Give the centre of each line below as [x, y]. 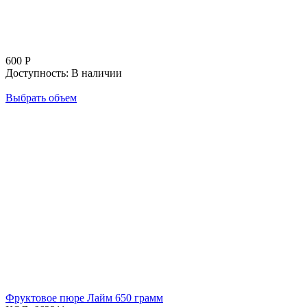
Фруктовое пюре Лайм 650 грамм [84, 298]
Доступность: [37, 73]
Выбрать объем [41, 98]
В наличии [97, 73]
